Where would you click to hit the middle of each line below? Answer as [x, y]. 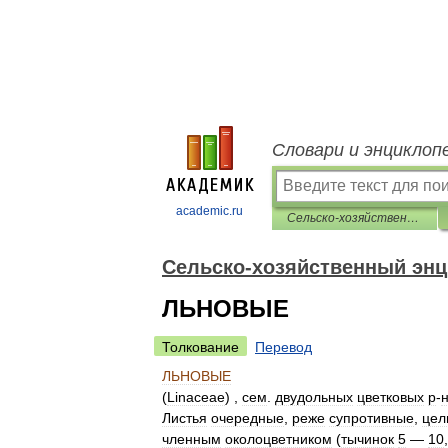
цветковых [390, 397]
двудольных [314, 397]
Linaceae [196, 397]
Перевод [283, 347]
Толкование [200, 347]
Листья [184, 418]
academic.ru [209, 211]
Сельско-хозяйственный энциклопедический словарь [413, 218]
